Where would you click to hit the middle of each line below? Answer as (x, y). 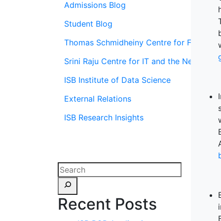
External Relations (98, 99)
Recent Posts (107, 204)
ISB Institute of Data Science (117, 80)
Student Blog (88, 24)
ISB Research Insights (104, 117)
